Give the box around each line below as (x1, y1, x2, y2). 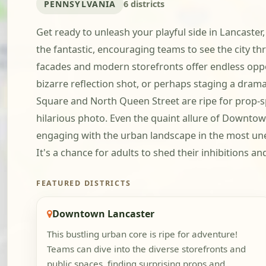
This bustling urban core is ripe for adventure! (46, 228, 237, 240)
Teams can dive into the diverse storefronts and (46, 243, 246, 255)
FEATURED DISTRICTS (36, 178, 131, 189)
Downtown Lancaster (52, 207, 154, 220)
